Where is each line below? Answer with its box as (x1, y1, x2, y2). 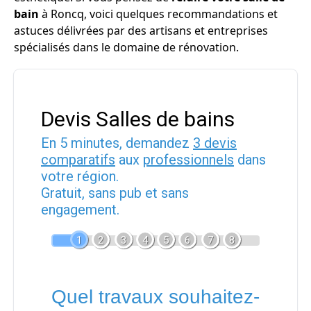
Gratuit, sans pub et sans (41, 185, 189, 201)
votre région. (41, 168, 119, 185)
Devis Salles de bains (41, 107, 235, 131)
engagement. (41, 201, 119, 218)
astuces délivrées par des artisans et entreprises (14, 23, 268, 38)
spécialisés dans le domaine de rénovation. (14, 40, 239, 55)
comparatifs (41, 151, 115, 168)
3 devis (193, 135, 237, 151)
